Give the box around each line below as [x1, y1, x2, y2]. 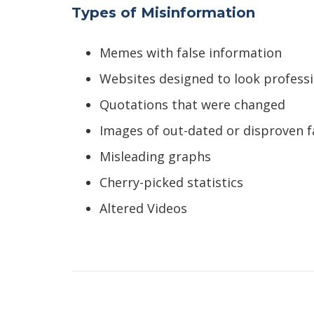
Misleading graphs [100, 147, 211, 165]
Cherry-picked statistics [100, 173, 243, 191]
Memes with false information [100, 43, 282, 61]
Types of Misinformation [71, 4, 255, 21]
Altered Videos [100, 199, 187, 217]
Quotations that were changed [100, 95, 285, 113]
